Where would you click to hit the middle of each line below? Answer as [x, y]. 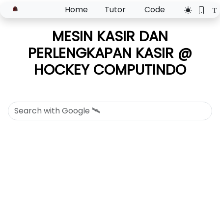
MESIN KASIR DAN [110, 36]
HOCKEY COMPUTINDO [110, 69]
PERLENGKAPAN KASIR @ [110, 53]
